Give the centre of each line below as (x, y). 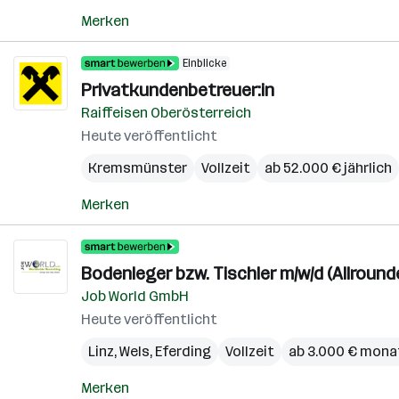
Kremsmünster (138, 168)
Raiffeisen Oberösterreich (166, 113)
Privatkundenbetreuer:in (178, 90)
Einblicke (204, 63)
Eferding (183, 351)
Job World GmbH (135, 296)
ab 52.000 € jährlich (328, 168)
